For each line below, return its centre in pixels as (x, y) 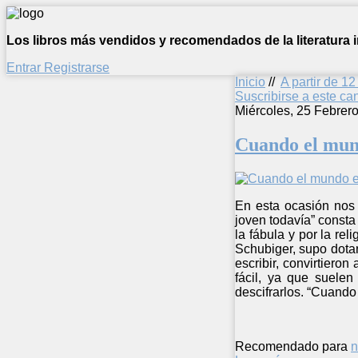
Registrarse (77, 68)
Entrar (25, 68)
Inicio (250, 82)
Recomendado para (291, 346)
